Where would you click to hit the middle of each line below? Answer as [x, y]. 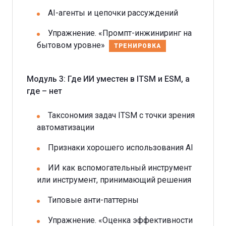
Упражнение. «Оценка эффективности [120, 220]
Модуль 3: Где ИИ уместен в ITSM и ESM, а [108, 79]
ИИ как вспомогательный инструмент [120, 167]
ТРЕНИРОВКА [137, 46]
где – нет [44, 91]
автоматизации [66, 127]
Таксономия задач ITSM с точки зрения [121, 115]
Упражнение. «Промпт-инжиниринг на [120, 33]
